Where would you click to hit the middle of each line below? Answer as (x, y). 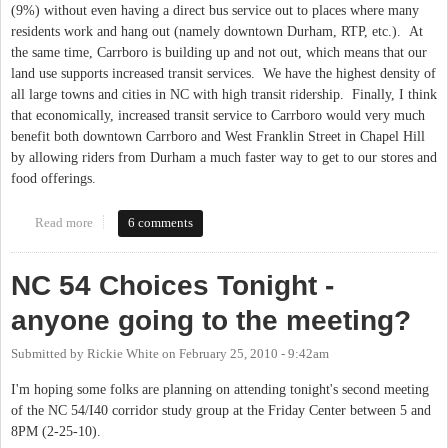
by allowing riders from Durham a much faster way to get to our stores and (224, 158)
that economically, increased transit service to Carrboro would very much (218, 116)
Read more (63, 223)
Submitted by (49, 354)
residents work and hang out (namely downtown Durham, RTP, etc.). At (217, 32)
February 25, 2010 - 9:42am (254, 354)
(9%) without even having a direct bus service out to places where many (215, 11)
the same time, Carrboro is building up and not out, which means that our (219, 53)
